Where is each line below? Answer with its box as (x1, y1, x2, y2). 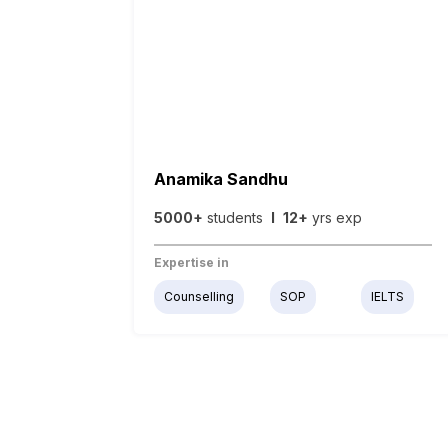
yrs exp (308, 209, 363, 227)
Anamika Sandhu (154, 169, 289, 190)
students (203, 209, 272, 227)
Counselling (164, 289, 235, 305)
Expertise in (154, 255, 230, 271)
